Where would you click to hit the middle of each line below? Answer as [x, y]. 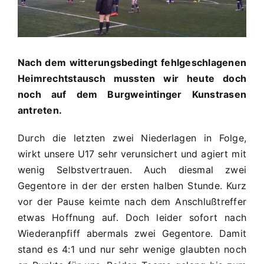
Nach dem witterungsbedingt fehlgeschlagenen [132, 62]
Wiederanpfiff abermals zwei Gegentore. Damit [132, 233]
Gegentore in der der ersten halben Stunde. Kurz [132, 185]
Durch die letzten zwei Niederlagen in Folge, [132, 138]
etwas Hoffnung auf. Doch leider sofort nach [132, 217]
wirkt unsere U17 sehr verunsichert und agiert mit [132, 154]
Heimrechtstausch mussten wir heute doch [132, 78]
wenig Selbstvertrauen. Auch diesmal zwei [132, 169]
